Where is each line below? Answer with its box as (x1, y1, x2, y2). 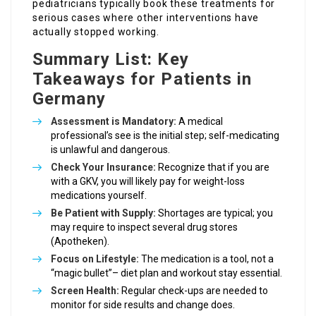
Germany (32, 89, 106, 109)
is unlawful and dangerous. (51, 144, 170, 156)
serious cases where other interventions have (32, 12, 260, 24)
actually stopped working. (32, 26, 160, 38)
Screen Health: (51, 285, 119, 297)
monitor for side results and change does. (51, 299, 235, 311)
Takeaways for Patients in (32, 69, 253, 90)
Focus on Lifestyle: (51, 253, 139, 265)
